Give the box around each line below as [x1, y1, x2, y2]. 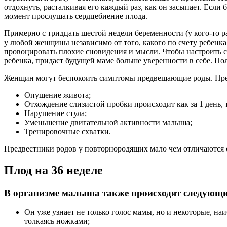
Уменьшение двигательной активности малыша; [24, 118, 192, 127]
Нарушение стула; [24, 108, 87, 118]
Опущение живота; [24, 90, 91, 99]
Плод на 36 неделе [4, 163, 103, 177]
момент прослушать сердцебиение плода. [4, 11, 147, 20]
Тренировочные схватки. [24, 127, 111, 136]
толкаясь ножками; [24, 217, 90, 226]
